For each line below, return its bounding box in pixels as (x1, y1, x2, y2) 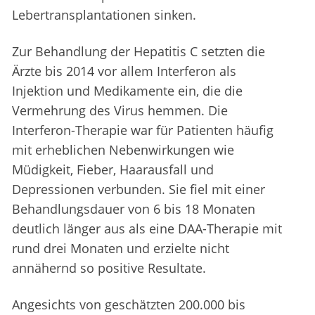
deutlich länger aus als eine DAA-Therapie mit (12, 220, 282, 238)
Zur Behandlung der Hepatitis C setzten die (12, 43, 265, 60)
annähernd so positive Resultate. (12, 259, 206, 277)
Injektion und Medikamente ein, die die (12, 82, 243, 100)
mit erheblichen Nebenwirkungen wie (12, 141, 234, 159)
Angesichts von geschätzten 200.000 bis (12, 296, 245, 314)
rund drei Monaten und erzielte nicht (12, 240, 229, 257)
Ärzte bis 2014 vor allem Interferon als (12, 63, 236, 80)
